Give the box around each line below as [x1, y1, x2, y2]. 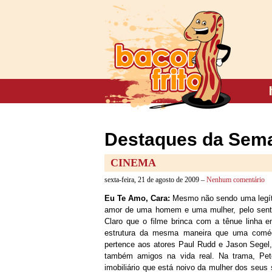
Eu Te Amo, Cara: [104, 194, 171, 203]
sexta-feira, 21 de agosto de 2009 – [104, 175, 206, 184]
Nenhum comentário [206, 175, 265, 184]
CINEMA [110, 157, 156, 169]
